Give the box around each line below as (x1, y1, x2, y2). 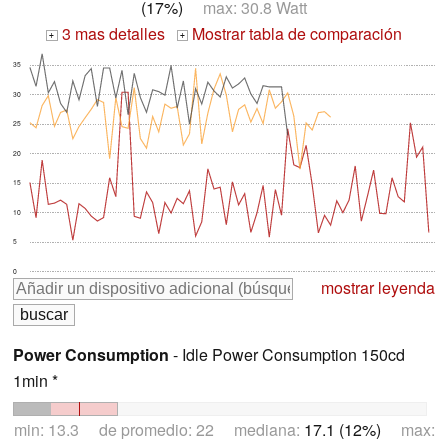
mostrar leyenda (321, 276, 435, 300)
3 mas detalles (57, 22, 165, 46)
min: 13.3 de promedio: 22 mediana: (13, 418, 304, 442)
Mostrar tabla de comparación (188, 22, 403, 46)
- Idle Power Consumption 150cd (169, 343, 405, 367)
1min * (13, 369, 58, 393)
